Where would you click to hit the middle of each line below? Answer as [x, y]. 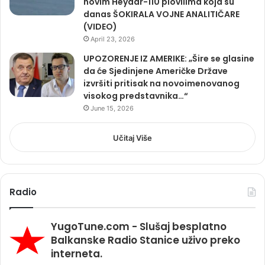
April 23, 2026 [113, 39]
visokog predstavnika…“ [136, 96]
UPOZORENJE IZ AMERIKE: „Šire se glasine [169, 58]
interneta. [77, 253]
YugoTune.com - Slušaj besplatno [139, 226]
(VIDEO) [100, 26]
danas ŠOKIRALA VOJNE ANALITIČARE [161, 14]
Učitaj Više [132, 138]
